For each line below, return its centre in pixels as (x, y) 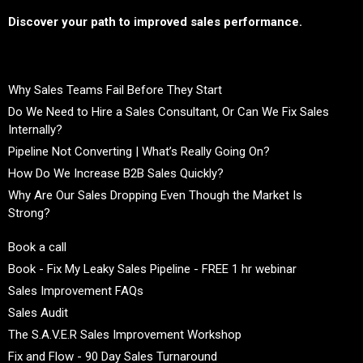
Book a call (37, 247)
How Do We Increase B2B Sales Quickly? (116, 173)
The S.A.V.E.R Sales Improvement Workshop (125, 334)
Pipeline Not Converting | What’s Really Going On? (139, 151)
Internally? (35, 129)
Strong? (29, 213)
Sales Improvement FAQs (76, 290)
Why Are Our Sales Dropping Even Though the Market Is (155, 195)
